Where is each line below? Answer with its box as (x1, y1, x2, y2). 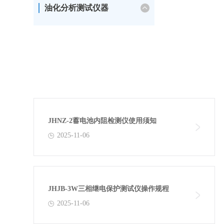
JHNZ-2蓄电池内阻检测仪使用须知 (48, 117, 157, 124)
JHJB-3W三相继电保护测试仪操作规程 (48, 185, 169, 192)
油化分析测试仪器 (44, 3, 109, 12)
